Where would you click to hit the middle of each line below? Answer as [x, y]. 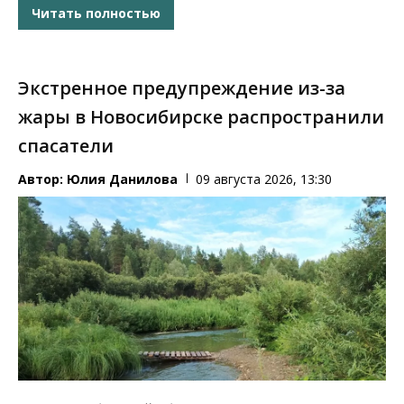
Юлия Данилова [122, 179]
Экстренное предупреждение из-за [182, 87]
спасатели [66, 145]
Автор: [42, 179]
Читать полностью [96, 14]
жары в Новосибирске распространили [201, 116]
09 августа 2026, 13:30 [264, 179]
